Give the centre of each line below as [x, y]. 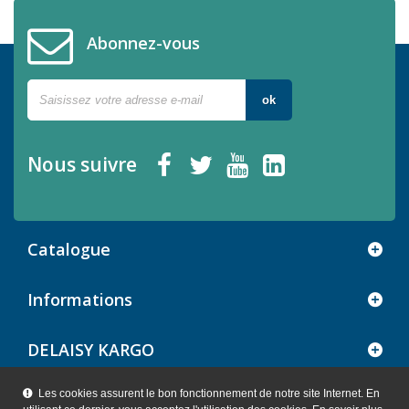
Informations [80, 299]
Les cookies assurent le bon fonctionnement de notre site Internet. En [208, 393]
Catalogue [69, 249]
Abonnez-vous [141, 42]
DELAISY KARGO [91, 349]
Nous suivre [82, 164]
